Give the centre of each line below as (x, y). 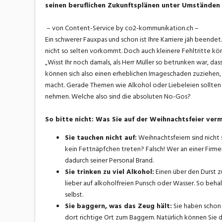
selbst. (74, 195)
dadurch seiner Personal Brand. (109, 161)
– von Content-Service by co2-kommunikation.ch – (122, 28)
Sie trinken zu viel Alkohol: (109, 172)
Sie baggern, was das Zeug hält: (118, 206)
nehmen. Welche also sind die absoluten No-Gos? (118, 97)
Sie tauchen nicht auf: (101, 138)
